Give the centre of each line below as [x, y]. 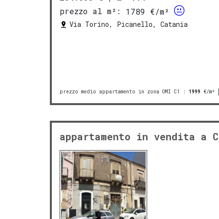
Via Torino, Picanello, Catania [129, 24]
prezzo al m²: [90, 11]
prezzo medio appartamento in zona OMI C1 [120, 91]
